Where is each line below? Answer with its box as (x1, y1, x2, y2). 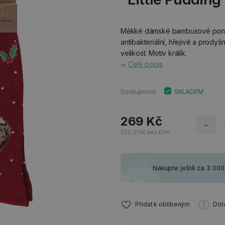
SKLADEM (174, 87, 204, 95)
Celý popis (128, 60, 163, 68)
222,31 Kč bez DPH (121, 129, 170, 136)
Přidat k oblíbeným (135, 200, 190, 208)
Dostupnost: (121, 87, 157, 95)
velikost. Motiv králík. (121, 49, 187, 57)
